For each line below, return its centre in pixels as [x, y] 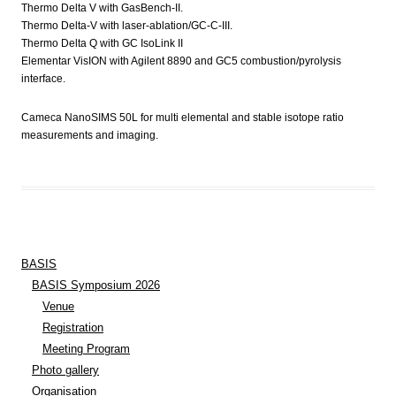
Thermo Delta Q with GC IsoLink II [102, 43]
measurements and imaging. [90, 135]
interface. [43, 79]
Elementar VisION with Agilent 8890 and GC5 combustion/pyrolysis [181, 61]
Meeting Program [86, 349]
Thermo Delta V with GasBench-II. [102, 8]
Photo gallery [65, 370]
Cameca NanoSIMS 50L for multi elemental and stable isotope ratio [183, 118]
